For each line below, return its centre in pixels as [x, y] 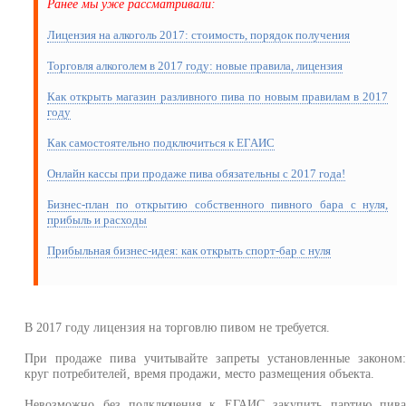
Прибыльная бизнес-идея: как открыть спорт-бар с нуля [189, 251]
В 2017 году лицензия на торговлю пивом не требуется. [178, 328]
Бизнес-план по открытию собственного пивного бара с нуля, [218, 205]
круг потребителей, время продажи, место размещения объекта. [200, 374]
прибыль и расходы [97, 220]
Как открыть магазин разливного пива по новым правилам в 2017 [218, 97]
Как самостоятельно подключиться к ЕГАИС [161, 143]
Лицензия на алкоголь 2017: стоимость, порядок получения [199, 35]
